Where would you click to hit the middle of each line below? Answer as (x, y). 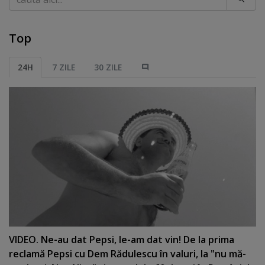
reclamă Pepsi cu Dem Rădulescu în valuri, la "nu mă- (127, 254)
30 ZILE (108, 67)
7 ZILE (63, 67)
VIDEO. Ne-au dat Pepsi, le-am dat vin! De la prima (122, 240)
